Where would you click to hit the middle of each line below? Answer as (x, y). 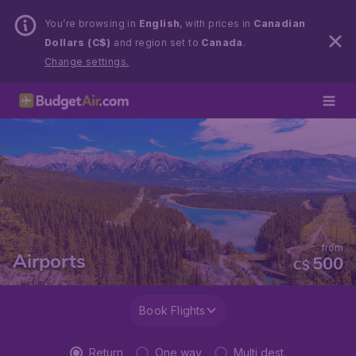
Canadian (280, 23)
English (159, 23)
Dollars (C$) (78, 43)
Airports (49, 261)
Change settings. (87, 62)
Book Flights (172, 310)
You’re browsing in (92, 23)
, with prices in (217, 23)
